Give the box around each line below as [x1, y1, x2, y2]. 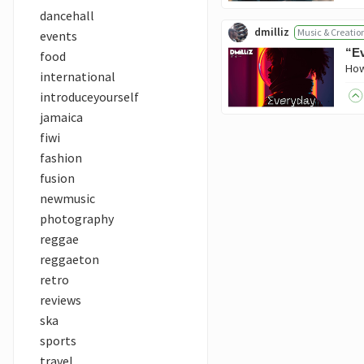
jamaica [40, 109, 83, 125]
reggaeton [40, 251, 99, 267]
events [40, 28, 77, 44]
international [40, 68, 115, 84]
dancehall [40, 7, 94, 24]
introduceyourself [40, 89, 139, 105]
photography [40, 210, 114, 227]
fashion [40, 149, 82, 166]
